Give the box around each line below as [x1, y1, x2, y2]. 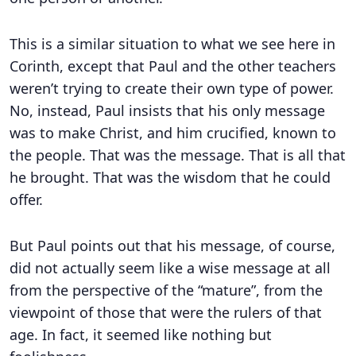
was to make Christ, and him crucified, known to [10, 123, 336, 142]
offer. [10, 190, 43, 209]
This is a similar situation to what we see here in [10, 34, 335, 53]
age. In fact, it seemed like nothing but [10, 325, 272, 344]
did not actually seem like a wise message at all [10, 258, 331, 277]
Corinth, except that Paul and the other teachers [10, 56, 336, 75]
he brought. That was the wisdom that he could [10, 168, 331, 187]
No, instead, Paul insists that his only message [10, 101, 325, 120]
